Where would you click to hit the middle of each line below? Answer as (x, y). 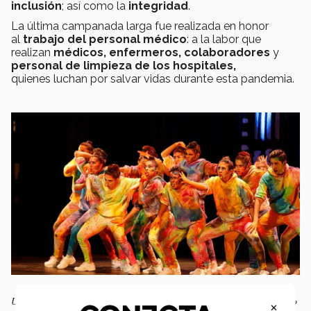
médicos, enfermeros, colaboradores (162, 53)
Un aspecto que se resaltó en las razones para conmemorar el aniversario (154, 301)
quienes (31, 79)
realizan (32, 53)
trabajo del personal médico (105, 40)
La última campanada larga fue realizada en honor (140, 26)
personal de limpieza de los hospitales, (124, 66)
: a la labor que (224, 40)
